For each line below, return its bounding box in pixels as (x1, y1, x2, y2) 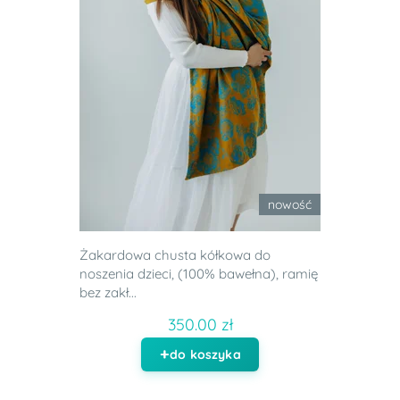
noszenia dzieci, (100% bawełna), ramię (79, 265, 318, 283)
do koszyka (170, 346, 241, 363)
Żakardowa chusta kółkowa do (79, 246, 271, 264)
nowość (268, 196, 312, 213)
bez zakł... (79, 284, 137, 302)
